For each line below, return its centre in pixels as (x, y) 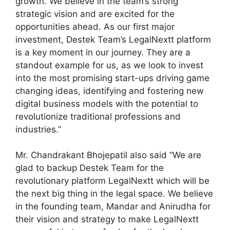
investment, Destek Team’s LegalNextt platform (113, 39)
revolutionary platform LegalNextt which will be (112, 181)
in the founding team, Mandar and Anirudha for (113, 207)
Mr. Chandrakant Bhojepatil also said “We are (108, 155)
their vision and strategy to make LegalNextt (107, 219)
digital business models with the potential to (107, 103)
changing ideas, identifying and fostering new (110, 91)
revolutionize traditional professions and (98, 116)
